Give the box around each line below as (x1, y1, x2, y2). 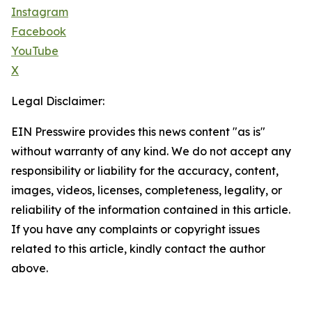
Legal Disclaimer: (11, 94, 104, 109)
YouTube (11, 44, 58, 58)
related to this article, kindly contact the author (11, 242, 265, 256)
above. (11, 261, 48, 276)
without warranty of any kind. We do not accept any (11, 144, 291, 159)
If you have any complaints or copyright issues (11, 222, 260, 237)
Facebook (11, 24, 66, 39)
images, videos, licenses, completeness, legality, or (11, 183, 282, 198)
